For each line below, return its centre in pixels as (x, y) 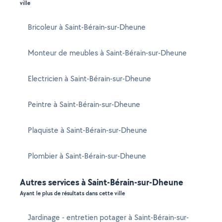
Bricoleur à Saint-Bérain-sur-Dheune (87, 27)
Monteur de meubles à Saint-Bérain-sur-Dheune (107, 53)
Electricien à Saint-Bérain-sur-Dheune (89, 79)
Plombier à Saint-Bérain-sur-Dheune (87, 156)
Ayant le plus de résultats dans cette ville (72, 193)
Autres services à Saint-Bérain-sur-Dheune (102, 182)
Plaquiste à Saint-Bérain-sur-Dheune (87, 130)
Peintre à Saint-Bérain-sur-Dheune (84, 104)
